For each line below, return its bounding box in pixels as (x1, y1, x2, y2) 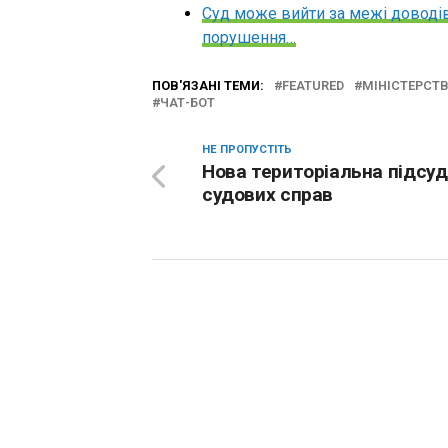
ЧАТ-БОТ (160, 94, 215, 110)
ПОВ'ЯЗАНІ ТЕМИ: (152, 77, 264, 93)
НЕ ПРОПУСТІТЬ (202, 142, 292, 156)
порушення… (202, 27, 296, 47)
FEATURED (282, 77, 344, 93)
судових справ (202, 182, 334, 206)
